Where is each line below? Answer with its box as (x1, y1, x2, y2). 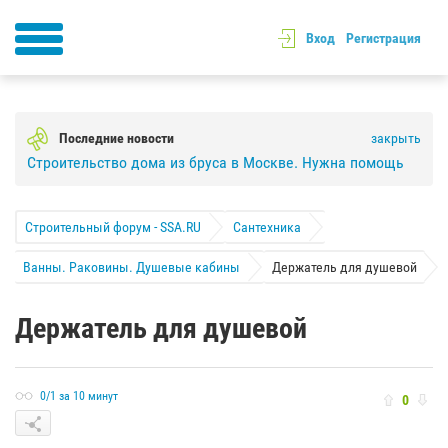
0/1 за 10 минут (40, 389, 118, 404)
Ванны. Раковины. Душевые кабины (23, 258, 240, 275)
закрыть (371, 129, 421, 146)
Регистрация (346, 30, 421, 47)
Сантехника (233, 218, 301, 235)
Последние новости (59, 129, 174, 146)
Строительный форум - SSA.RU (25, 218, 201, 235)
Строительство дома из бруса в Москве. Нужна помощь (27, 152, 404, 172)
